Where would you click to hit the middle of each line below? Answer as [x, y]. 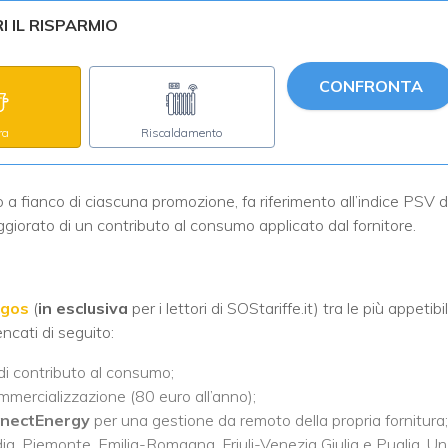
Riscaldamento [182, 132]
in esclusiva [83, 307]
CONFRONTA [371, 85]
